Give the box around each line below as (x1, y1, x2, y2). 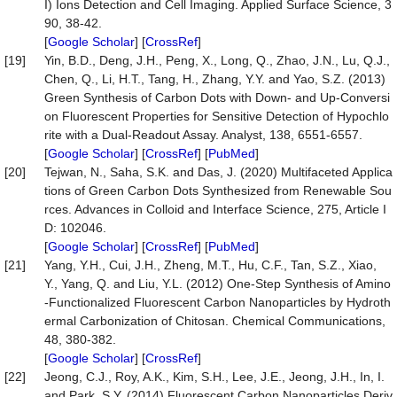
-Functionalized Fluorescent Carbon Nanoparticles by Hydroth (44, 295, 391, 309)
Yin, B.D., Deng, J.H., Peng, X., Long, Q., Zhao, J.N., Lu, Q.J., (44, 53, 390, 67)
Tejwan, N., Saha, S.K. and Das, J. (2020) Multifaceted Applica (44, 165, 393, 179)
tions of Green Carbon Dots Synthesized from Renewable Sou (44, 183, 392, 198)
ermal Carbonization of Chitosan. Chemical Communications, (44, 314, 385, 328)
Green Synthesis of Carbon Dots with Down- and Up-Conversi (44, 90, 390, 105)
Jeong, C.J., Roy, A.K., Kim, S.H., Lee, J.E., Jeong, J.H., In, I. (44, 370, 385, 384)
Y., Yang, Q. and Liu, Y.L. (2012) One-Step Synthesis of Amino (44, 276, 391, 291)
